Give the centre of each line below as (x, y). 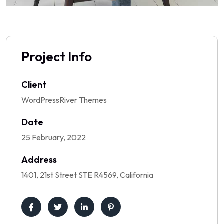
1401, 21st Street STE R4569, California (87, 175)
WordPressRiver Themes (64, 100)
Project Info (57, 56)
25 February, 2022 (54, 137)
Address (39, 159)
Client (34, 84)
